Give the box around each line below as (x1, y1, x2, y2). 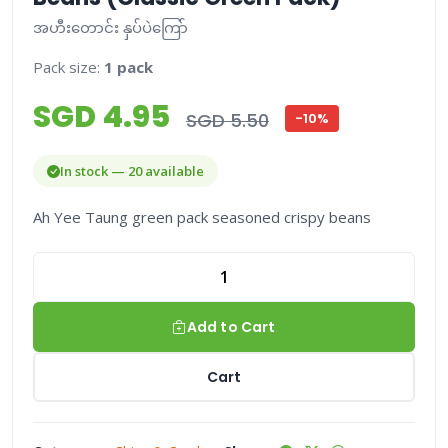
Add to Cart (186, 316, 276, 337)
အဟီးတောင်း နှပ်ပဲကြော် (33, 17, 188, 38)
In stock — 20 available (60, 162, 204, 181)
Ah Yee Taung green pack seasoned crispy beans (33, 207, 371, 228)
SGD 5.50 (186, 108, 269, 134)
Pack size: (33, 57, 104, 78)
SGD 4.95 (33, 96, 176, 139)
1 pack (104, 57, 153, 78)
